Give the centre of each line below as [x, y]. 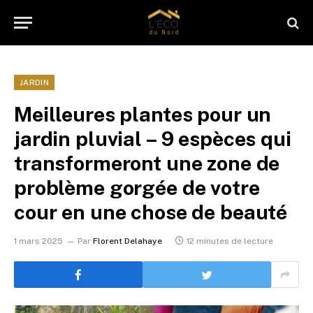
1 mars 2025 [38, 241]
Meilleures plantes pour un [143, 114]
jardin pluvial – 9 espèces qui [153, 139]
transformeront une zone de [147, 163]
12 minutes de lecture [230, 241]
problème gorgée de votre [137, 188]
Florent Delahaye [128, 241]
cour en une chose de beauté [151, 212]
